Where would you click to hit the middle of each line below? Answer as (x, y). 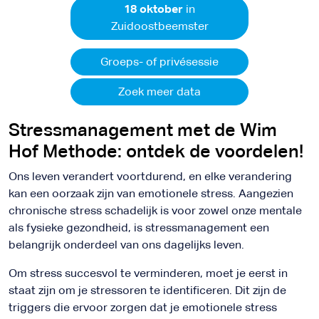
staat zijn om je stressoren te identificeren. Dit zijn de (147, 290)
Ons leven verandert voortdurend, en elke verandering (150, 176)
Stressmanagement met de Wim (143, 130)
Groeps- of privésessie (159, 62)
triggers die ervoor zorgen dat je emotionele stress (143, 307)
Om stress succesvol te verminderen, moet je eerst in (148, 273)
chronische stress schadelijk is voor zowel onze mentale (155, 210)
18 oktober (153, 9)
